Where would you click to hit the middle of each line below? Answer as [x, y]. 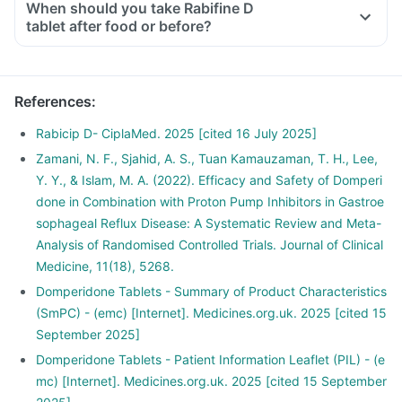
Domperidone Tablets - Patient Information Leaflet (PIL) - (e [210, 359]
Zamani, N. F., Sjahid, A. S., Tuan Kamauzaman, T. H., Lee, [207, 158]
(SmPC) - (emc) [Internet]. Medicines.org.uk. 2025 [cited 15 [211, 313]
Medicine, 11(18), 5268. [105, 266]
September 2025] [88, 334]
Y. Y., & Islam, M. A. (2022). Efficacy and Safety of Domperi [209, 180]
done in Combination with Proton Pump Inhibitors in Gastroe [210, 201]
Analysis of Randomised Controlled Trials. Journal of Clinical [210, 245]
